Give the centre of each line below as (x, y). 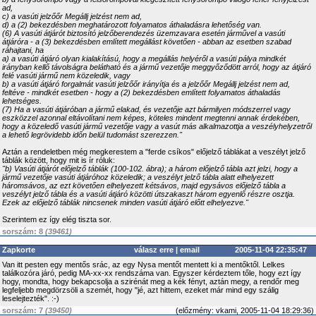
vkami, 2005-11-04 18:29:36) (264, 310)
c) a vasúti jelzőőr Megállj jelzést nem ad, (72, 16)
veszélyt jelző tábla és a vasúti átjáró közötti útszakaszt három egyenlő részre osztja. (148, 194)
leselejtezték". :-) (31, 298)
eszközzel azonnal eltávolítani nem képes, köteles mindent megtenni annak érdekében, (151, 118)
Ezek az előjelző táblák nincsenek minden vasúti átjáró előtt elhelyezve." (125, 202)
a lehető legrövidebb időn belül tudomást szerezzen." (92, 135)
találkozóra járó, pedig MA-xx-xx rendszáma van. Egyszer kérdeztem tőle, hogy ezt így (152, 273)
